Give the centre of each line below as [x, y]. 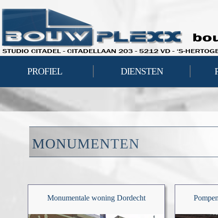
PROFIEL [45, 71]
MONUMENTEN [86, 144]
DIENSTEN [142, 71]
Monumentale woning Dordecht [96, 198]
